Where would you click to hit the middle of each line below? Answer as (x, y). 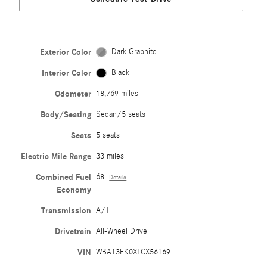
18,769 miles (117, 93)
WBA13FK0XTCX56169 (133, 252)
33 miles (110, 156)
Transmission (66, 210)
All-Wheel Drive (122, 231)
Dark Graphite (134, 52)
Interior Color (67, 73)
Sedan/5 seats (121, 114)
